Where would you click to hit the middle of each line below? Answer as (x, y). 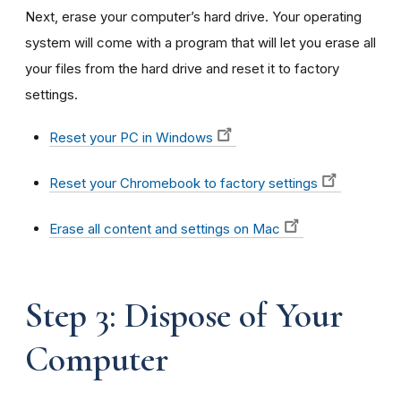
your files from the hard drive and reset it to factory (182, 68)
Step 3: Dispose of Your (184, 315)
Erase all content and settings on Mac (165, 228)
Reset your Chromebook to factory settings (183, 183)
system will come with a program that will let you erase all (200, 42)
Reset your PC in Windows (131, 137)
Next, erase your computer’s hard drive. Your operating (193, 16)
